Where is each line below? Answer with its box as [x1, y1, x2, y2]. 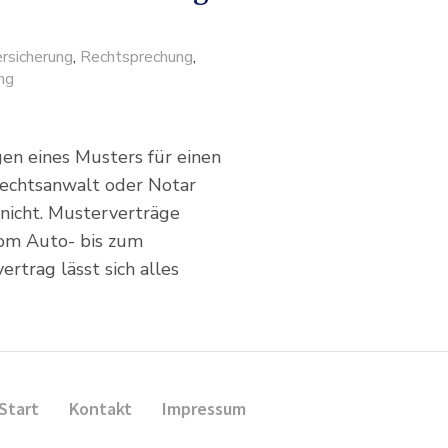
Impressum [162, 396, 246, 420]
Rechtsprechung [79, 46, 193, 68]
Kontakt [69, 396, 132, 420]
